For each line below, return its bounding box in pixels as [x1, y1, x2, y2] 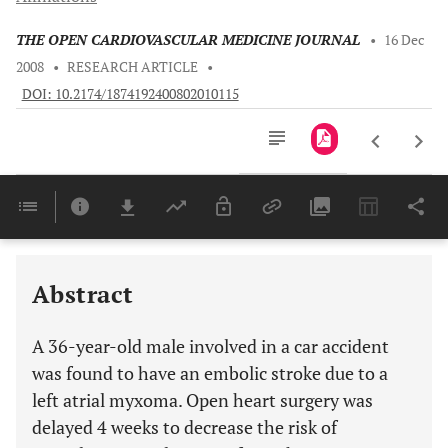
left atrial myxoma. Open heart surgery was [32, 388, 373, 412]
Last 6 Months [264, 240, 330, 253]
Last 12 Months [264, 260, 335, 273]
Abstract [32, 278, 134, 310]
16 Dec [384, 31, 426, 49]
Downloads [264, 217, 320, 230]
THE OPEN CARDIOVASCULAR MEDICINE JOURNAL [16, 31, 360, 49]
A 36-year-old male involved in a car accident [32, 334, 389, 358]
